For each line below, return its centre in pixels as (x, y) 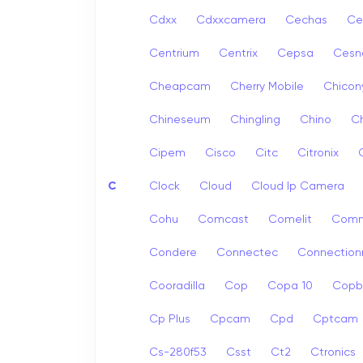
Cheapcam (180, 86)
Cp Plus (170, 319)
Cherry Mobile (267, 86)
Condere (173, 252)
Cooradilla (177, 286)
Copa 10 (290, 286)
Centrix (238, 53)
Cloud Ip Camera (298, 186)
